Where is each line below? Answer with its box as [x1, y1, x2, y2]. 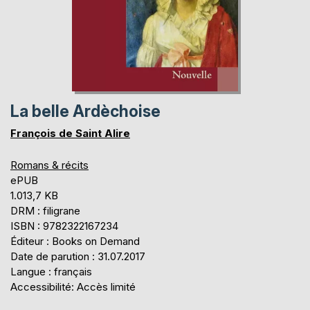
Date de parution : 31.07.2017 [10, 250, 145, 264]
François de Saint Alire [10, 127, 130, 140]
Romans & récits [10, 158, 89, 172]
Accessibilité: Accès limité [10, 280, 136, 294]
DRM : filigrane [10, 204, 80, 218]
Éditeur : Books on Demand [10, 235, 140, 248]
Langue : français [10, 265, 92, 279]
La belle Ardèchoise [10, 102, 161, 122]
